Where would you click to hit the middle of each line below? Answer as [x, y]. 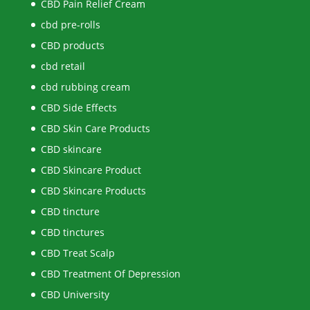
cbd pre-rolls [70, 25]
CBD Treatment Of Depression [110, 274]
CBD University [75, 295]
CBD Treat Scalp [77, 253]
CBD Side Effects [79, 108]
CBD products [72, 46]
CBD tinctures [72, 232]
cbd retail [63, 66]
